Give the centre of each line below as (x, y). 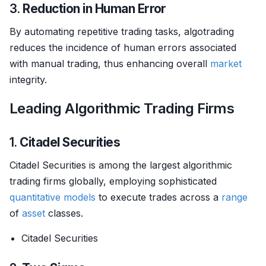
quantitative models (53, 197)
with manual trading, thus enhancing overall (110, 64)
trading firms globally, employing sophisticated (113, 181)
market (226, 64)
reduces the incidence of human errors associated (123, 47)
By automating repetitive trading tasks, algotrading (122, 31)
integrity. (28, 80)
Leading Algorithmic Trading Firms (122, 108)
